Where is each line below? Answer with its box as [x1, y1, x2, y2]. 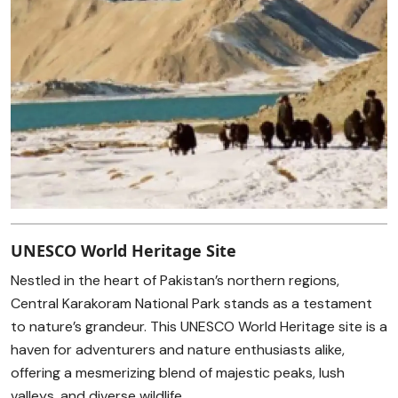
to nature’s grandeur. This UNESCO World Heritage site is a [11, 317, 387, 336]
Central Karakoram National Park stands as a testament [11, 294, 372, 313]
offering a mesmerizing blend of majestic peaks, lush [11, 363, 345, 382]
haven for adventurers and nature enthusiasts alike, [11, 340, 345, 359]
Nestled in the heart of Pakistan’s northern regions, [11, 271, 339, 290]
